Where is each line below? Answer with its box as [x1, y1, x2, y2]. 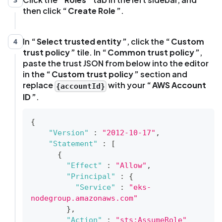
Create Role [68, 5, 115, 16]
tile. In [75, 47, 102, 58]
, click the [127, 36, 166, 47]
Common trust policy [108, 47, 194, 58]
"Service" [75, 182, 115, 192]
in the [23, 69, 46, 80]
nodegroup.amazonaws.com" [31, 193, 138, 203]
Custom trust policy [52, 69, 133, 80]
